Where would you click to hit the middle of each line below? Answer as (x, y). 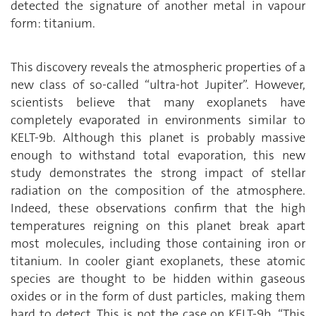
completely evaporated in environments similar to (158, 120)
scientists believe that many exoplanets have (158, 103)
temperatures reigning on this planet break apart (158, 226)
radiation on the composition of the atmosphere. (158, 191)
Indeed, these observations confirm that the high (158, 208)
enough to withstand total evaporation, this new (158, 156)
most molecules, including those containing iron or (158, 244)
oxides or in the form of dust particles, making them (158, 297)
